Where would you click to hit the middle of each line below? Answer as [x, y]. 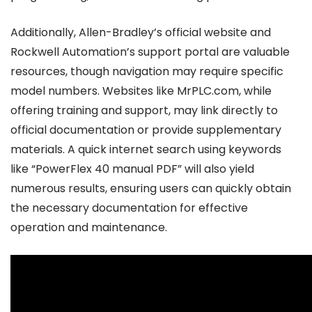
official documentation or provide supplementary [146, 130]
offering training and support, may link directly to [144, 110]
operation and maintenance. [89, 227]
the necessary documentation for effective [129, 208]
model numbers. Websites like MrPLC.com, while [141, 91]
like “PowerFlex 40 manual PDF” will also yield [132, 169]
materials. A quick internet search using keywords [146, 149]
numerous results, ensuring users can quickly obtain [151, 188]
